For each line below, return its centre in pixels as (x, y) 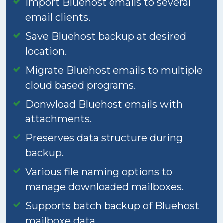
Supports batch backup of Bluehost (112, 206)
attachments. (58, 119)
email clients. (58, 17)
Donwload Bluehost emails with (104, 104)
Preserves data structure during (104, 138)
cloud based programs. (81, 85)
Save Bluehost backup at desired (106, 36)
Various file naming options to (99, 172)
